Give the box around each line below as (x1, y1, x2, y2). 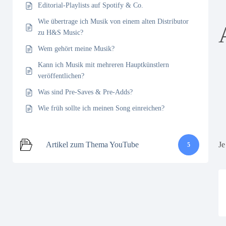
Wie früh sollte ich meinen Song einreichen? (38, 104, 164, 112)
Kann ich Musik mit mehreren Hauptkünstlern (38, 61, 169, 69)
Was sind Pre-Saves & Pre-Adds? (38, 88, 133, 96)
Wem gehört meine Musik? (38, 45, 115, 52)
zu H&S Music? (38, 29, 83, 36)
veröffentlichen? (38, 72, 84, 80)
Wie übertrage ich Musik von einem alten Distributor (38, 18, 189, 25)
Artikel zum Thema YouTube (46, 140, 139, 149)
